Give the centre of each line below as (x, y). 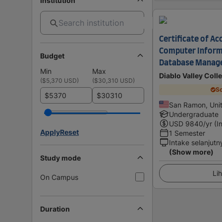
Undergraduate (194, 114)
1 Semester (187, 133)
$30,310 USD (113, 80)
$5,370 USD (59, 80)
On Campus (59, 177)
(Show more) (191, 152)
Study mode (60, 158)
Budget (52, 55)
